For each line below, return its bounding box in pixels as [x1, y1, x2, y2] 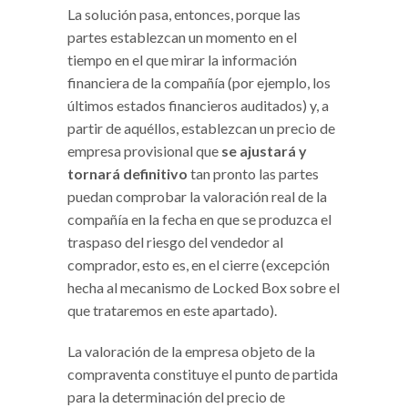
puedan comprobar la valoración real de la [67, 187, 327, 205]
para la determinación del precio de [67, 387, 285, 405]
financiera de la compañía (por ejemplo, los [67, 73, 331, 91]
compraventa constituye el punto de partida [67, 364, 338, 382]
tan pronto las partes [188, 164, 319, 182]
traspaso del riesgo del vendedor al [67, 232, 283, 250]
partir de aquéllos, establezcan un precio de [67, 118, 335, 137]
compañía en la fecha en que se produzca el [67, 209, 331, 228]
